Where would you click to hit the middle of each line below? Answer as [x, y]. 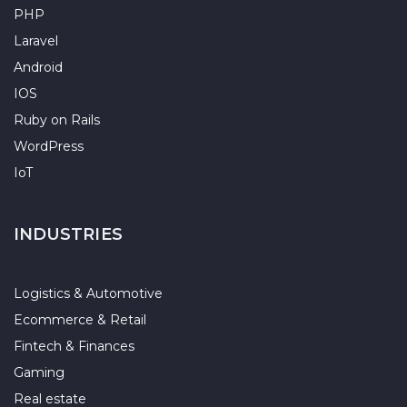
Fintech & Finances [74, 346]
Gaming [39, 372]
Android [38, 67]
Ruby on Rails [57, 120]
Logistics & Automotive [88, 293]
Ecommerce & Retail [80, 320]
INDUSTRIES [68, 234]
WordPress [49, 146]
